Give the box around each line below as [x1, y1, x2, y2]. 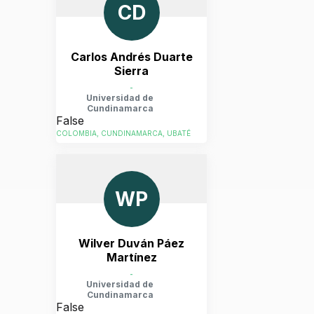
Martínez [106, 250, 157, 264]
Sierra [114, 64, 149, 78]
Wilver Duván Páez [78, 236, 184, 250]
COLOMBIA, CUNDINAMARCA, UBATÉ [56, 129, 191, 138]
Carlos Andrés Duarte [70, 50, 193, 64]
